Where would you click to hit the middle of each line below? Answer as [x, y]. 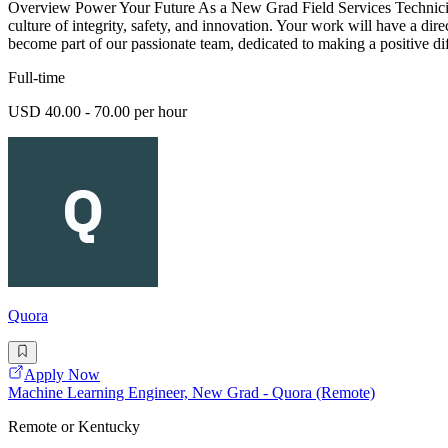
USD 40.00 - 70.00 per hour [97, 112]
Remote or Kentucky [74, 426]
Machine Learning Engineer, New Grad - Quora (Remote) [191, 392]
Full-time [36, 78]
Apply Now [62, 374]
